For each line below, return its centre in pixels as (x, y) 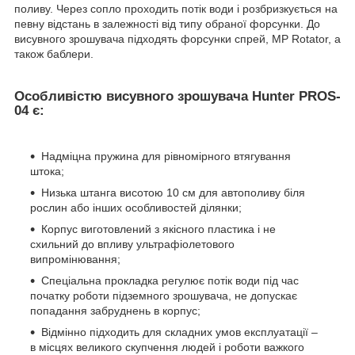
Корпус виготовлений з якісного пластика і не (158, 229)
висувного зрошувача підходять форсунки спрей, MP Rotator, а (177, 38)
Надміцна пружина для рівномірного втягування (166, 156)
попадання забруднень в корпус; (115, 310)
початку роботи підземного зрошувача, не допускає (164, 295)
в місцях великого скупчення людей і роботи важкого (167, 347)
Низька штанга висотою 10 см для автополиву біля (173, 192)
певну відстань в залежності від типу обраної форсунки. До (167, 23)
